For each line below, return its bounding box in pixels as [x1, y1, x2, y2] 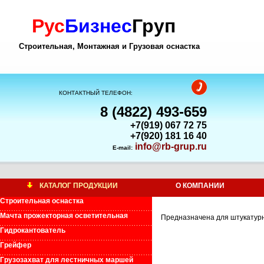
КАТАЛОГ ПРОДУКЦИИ [39, 181, 118, 190]
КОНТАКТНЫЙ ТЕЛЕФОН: [59, 90, 133, 96]
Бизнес [65, 15, 132, 37]
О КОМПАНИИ [175, 181, 225, 190]
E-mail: [113, 144, 133, 151]
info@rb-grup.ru [135, 141, 207, 151]
